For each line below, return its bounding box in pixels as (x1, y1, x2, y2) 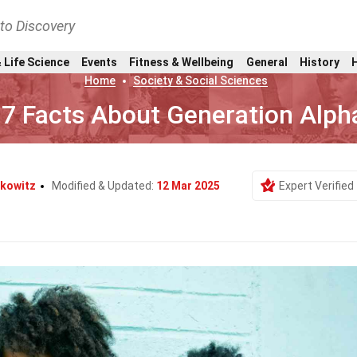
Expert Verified (278, 179, 354, 192)
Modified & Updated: (51, 179, 156, 192)
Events (80, 55, 117, 69)
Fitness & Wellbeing (129, 55, 234, 69)
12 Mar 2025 (155, 179, 220, 192)
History (300, 55, 339, 69)
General (245, 55, 288, 69)
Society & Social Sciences (132, 74, 268, 87)
